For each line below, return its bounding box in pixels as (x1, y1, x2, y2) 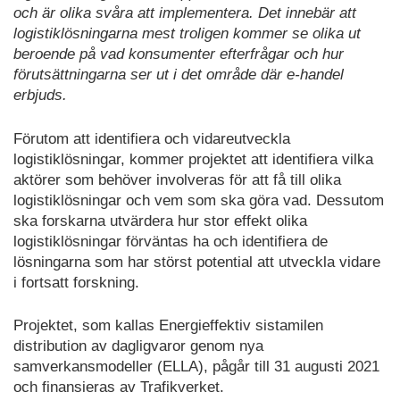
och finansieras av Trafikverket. (13, 379, 224, 396)
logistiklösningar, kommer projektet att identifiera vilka (13, 150, 373, 168)
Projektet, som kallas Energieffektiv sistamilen (13, 317, 323, 335)
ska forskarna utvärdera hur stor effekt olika (13, 212, 307, 229)
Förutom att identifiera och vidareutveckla (13, 129, 290, 147)
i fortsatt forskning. (13, 273, 139, 291)
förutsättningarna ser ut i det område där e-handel (13, 66, 344, 84)
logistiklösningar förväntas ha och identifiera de (13, 232, 328, 250)
